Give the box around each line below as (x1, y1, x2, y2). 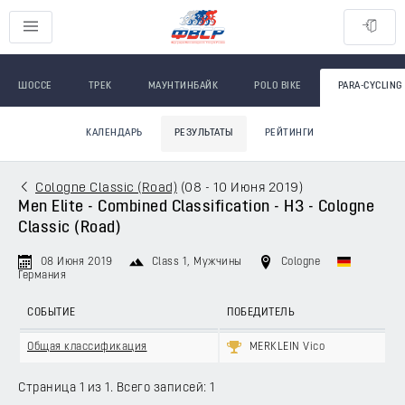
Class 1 (148, 257, 187, 268)
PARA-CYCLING (337, 81, 402, 91)
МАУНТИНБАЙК (147, 81, 218, 91)
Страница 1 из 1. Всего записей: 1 (18, 381, 215, 396)
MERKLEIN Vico (246, 342, 325, 353)
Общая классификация (27, 342, 147, 353)
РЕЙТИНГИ (264, 128, 315, 138)
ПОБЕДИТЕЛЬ (227, 307, 295, 319)
